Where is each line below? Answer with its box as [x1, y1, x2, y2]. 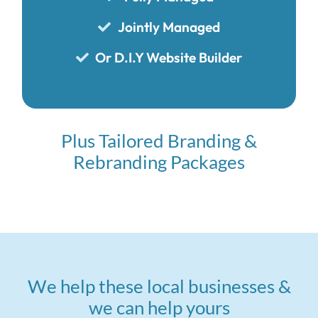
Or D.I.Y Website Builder [95, 48, 243, 66]
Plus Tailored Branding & [61, 129, 257, 151]
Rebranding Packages [73, 150, 245, 172]
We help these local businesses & [27, 275, 291, 297]
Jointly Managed [117, 18, 220, 35]
